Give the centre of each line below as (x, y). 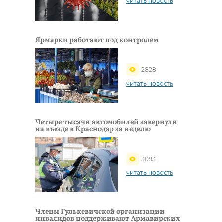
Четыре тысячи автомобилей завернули (106, 122)
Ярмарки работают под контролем (97, 39)
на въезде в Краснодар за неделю (93, 129)
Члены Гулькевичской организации (100, 211)
